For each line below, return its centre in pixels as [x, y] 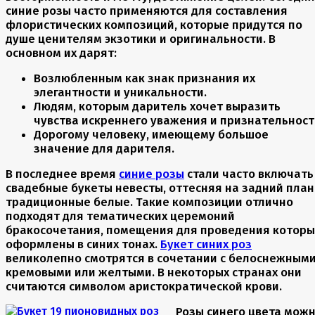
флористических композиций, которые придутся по [154, 25]
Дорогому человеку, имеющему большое [151, 135]
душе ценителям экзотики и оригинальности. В [141, 39]
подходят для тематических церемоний [120, 216]
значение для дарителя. [104, 149]
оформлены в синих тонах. [83, 244]
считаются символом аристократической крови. [144, 287]
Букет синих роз [206, 244]
